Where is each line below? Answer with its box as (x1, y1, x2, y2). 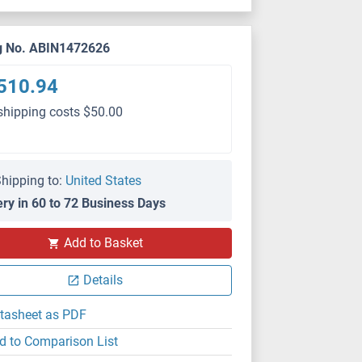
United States (65, 173, 142, 188)
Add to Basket (63, 235, 143, 250)
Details (83, 272, 124, 288)
